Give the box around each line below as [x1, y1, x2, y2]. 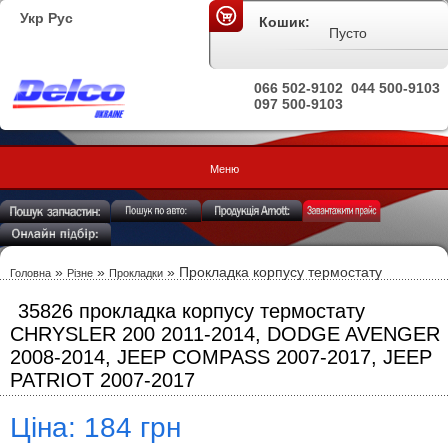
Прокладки [109, 267, 163, 279]
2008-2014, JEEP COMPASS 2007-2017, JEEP [10, 346, 432, 368]
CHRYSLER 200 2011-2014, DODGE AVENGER [10, 323, 440, 345]
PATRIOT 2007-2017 [10, 369, 195, 391]
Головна [10, 267, 51, 279]
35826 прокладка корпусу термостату [18, 300, 365, 322]
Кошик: [259, 14, 310, 30]
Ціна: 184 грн [10, 412, 181, 443]
